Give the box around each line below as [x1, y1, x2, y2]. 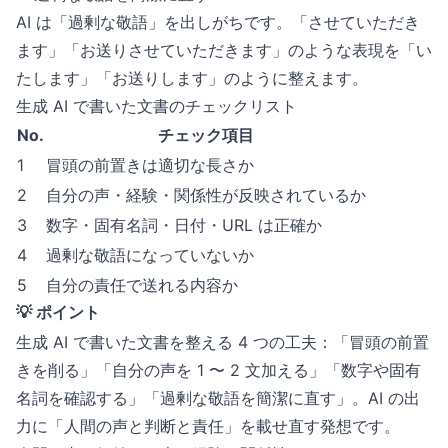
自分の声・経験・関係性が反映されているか [46, 185, 366, 205]
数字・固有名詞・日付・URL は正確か [46, 215, 322, 235]
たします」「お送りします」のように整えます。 [16, 68, 368, 88]
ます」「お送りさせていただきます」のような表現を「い [16, 40, 432, 60]
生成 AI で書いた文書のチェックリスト [16, 96, 297, 116]
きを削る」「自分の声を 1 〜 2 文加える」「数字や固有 [16, 360, 421, 380]
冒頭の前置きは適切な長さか [46, 155, 254, 175]
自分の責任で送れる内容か [46, 275, 238, 295]
